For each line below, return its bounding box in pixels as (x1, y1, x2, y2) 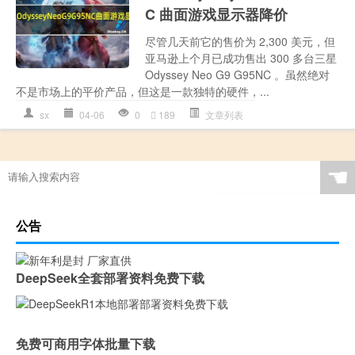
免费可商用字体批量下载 (16, 334, 155, 353)
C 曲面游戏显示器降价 (145, 4, 288, 25)
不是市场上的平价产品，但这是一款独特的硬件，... (16, 83, 269, 100)
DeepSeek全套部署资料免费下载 (16, 269, 204, 288)
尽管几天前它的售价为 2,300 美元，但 (145, 33, 336, 50)
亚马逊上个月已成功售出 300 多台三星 (145, 50, 338, 67)
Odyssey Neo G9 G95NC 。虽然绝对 (145, 67, 330, 83)
